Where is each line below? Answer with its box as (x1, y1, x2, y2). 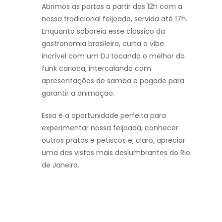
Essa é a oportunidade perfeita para (42, 110, 166, 120)
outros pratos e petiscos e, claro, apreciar (42, 135, 185, 145)
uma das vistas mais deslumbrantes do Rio (42, 147, 190, 158)
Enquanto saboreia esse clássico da (42, 26, 165, 36)
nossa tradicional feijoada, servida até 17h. (42, 13, 187, 24)
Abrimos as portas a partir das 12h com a (42, 1, 182, 11)
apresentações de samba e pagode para (42, 75, 184, 86)
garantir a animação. (42, 88, 114, 98)
